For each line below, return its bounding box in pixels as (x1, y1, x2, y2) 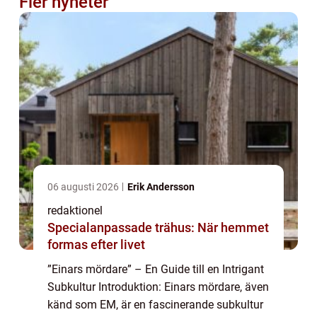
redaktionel (47, 204, 103, 218)
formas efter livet (47, 237, 145, 253)
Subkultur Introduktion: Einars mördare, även (47, 280, 269, 294)
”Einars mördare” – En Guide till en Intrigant (47, 263, 264, 277)
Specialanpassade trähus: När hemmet (47, 220, 269, 236)
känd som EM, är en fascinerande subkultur (47, 298, 263, 312)
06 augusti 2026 (47, 181, 121, 193)
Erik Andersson (127, 181, 195, 193)
